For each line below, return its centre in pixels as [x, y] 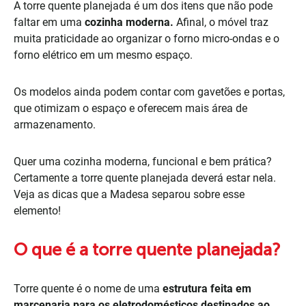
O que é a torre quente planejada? [147, 250]
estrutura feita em [207, 289]
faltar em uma [49, 22]
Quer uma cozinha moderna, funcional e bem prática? [143, 162]
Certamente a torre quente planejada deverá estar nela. [145, 178]
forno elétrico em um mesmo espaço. [103, 55]
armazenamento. [55, 125]
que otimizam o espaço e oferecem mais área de [130, 108]
